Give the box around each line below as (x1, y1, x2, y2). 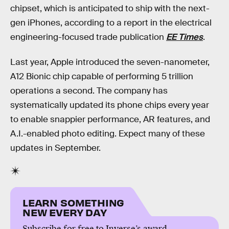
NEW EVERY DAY (22, 205, 107, 218)
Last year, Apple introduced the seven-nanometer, (10, 57, 210, 68)
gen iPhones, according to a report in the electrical (10, 17, 212, 28)
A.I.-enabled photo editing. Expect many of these (10, 128, 205, 140)
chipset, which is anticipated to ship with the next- (10, 3, 210, 14)
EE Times (166, 31, 203, 42)
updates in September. (10, 143, 101, 154)
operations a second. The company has (10, 85, 168, 97)
